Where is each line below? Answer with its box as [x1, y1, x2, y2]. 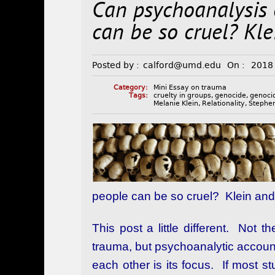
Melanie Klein [153, 99, 199, 108]
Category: [113, 83, 148, 92]
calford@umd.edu [143, 60, 222, 71]
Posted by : [92, 60, 140, 71]
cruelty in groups [153, 91, 212, 100]
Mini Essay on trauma [153, 83, 227, 92]
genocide [215, 91, 247, 100]
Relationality [202, 99, 246, 108]
